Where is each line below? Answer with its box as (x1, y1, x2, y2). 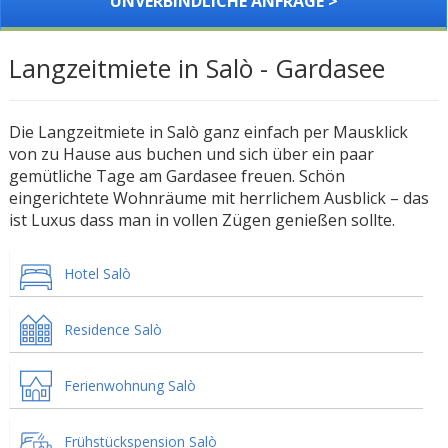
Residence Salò (63, 320, 162, 339)
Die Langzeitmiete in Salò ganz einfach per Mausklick (8, 121, 408, 143)
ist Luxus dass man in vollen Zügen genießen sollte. (8, 209, 395, 231)
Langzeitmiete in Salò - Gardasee (8, 51, 385, 85)
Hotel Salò (63, 264, 131, 283)
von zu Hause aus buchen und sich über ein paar (8, 143, 374, 165)
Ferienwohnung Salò (63, 376, 196, 395)
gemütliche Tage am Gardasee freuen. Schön (8, 165, 345, 187)
